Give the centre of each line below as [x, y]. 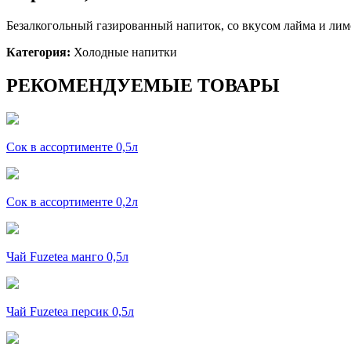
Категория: [38, 52]
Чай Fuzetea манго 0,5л [67, 256]
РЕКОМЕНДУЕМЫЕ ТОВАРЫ [143, 85]
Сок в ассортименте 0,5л [72, 147]
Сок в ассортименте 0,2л [72, 201]
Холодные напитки [124, 52]
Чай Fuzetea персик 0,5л [70, 311]
